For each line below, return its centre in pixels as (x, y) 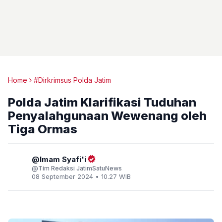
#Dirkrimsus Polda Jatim (72, 80)
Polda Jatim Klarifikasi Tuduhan (102, 102)
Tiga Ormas (43, 129)
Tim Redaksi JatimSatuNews (80, 168)
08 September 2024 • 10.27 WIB (81, 176)
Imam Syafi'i (63, 159)
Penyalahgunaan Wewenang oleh (107, 116)
